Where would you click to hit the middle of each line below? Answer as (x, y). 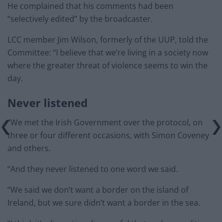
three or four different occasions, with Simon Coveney (108, 135)
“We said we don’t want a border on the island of (98, 190)
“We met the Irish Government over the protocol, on (105, 122)
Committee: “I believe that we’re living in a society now (108, 53)
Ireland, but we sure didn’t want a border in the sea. (104, 202)
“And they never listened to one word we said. (93, 169)
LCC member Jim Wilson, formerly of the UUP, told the (108, 40)
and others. (29, 148)
